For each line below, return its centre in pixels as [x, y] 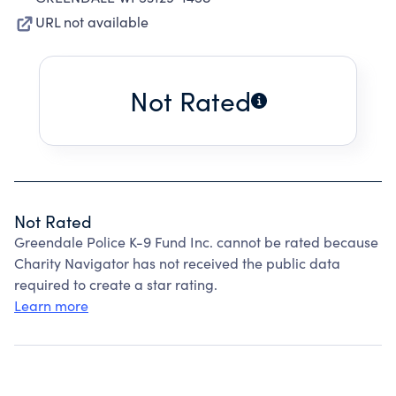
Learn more [51, 305]
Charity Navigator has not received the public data [177, 263]
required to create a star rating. [116, 284]
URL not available [92, 22]
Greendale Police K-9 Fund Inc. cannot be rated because [196, 242]
